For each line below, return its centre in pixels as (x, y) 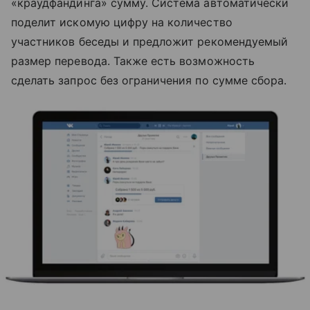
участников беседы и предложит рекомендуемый (150, 42)
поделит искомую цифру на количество (122, 22)
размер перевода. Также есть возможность (133, 61)
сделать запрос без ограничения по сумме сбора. (149, 80)
